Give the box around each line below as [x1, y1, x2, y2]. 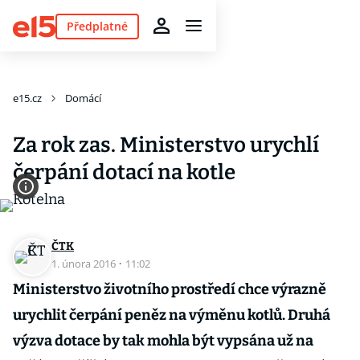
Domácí [65, 91, 101, 105]
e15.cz [13, 91, 42, 105]
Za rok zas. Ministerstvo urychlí [13, 133, 319, 157]
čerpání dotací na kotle [13, 160, 235, 185]
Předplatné [66, 18, 128, 34]
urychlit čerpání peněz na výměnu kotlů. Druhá [13, 306, 330, 324]
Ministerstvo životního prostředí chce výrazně [13, 280, 326, 298]
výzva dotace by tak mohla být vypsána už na [13, 332, 313, 350]
